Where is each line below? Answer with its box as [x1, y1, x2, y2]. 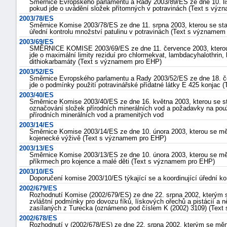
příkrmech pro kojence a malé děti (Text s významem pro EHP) [29, 158, 215, 165]
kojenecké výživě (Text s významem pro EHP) [29, 134, 166, 142]
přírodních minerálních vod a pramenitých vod [29, 111, 164, 119]
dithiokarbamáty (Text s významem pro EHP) [29, 58, 162, 65]
